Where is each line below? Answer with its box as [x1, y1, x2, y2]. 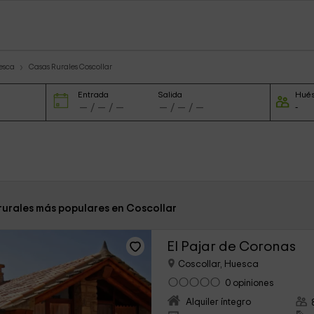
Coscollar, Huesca [176, 259, 259, 270]
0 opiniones [225, 278, 275, 289]
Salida [158, 90, 183, 99]
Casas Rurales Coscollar [29, 63, 112, 71]
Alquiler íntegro [186, 297, 252, 308]
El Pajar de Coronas [167, 239, 296, 254]
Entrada [77, 90, 109, 99]
